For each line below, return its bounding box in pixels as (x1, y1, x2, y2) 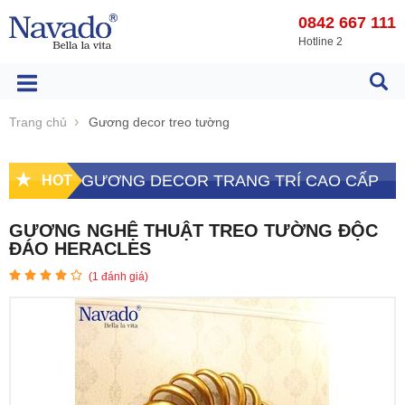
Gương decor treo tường (89, 115, 230, 129)
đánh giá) (99, 270, 148, 283)
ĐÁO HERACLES (9, 239, 151, 259)
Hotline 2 (298, 35, 343, 48)
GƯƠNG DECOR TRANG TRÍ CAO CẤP (80, 172, 379, 190)
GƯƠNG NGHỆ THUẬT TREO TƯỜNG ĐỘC (9, 221, 378, 240)
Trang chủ (9, 115, 67, 129)
